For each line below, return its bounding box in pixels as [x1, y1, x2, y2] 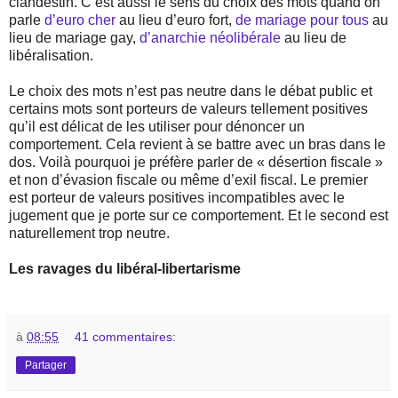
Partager [25, 358, 67, 371]
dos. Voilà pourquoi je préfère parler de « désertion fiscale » [9, 154, 383, 170]
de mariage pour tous [235, 12, 369, 28]
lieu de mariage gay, [9, 29, 139, 45]
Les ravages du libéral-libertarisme [9, 260, 241, 276]
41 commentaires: [75, 329, 177, 344]
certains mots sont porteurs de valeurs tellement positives [9, 100, 368, 116]
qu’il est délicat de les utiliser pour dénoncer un [9, 118, 305, 134]
